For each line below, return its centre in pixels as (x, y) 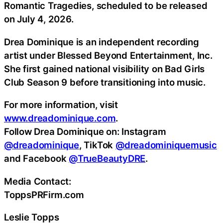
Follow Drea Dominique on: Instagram (85, 132)
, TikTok (97, 145)
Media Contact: (38, 181)
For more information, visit (61, 105)
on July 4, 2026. (39, 19)
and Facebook (37, 159)
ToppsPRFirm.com (44, 194)
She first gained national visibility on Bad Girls (105, 68)
